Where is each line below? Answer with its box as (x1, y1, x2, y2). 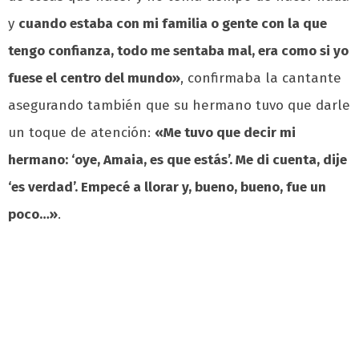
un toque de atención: (8, 123, 155, 141)
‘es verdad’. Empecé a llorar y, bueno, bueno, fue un (8, 178, 326, 196)
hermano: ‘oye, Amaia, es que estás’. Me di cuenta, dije (8, 151, 347, 168)
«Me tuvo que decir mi (155, 123, 296, 141)
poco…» (8, 205, 58, 223)
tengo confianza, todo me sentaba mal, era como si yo (8, 42, 349, 59)
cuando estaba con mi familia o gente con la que (18, 14, 327, 32)
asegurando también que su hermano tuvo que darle (8, 96, 350, 114)
